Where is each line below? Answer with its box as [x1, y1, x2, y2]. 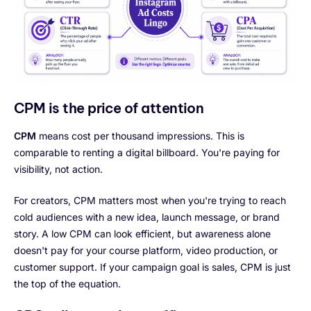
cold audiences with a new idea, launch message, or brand [14, 211, 280, 224]
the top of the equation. [14, 278, 121, 290]
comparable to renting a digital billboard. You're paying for [14, 146, 280, 159]
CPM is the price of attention [14, 99, 204, 117]
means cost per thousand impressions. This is [36, 130, 244, 142]
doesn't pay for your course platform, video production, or [14, 244, 278, 257]
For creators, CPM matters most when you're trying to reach [14, 194, 286, 207]
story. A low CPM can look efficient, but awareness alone [14, 228, 271, 240]
